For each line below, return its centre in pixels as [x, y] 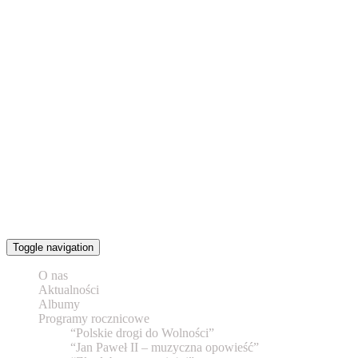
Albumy [59, 304]
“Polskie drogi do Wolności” [142, 333]
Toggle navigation [53, 247]
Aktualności [69, 290]
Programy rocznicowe [94, 318]
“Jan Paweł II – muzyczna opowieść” [165, 347]
